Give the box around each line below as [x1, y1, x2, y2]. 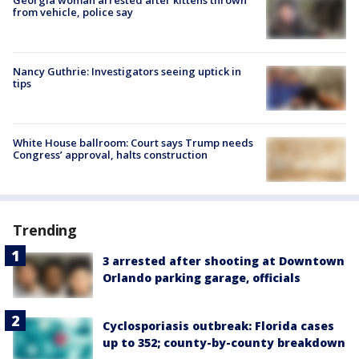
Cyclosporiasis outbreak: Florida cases [103, 317, 334, 333]
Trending [13, 220, 78, 240]
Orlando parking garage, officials [103, 270, 301, 286]
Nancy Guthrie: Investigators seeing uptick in [13, 63, 241, 79]
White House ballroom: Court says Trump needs [13, 135, 253, 151]
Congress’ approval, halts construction [13, 147, 208, 163]
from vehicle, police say [13, 4, 133, 19]
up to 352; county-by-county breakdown [103, 334, 345, 350]
